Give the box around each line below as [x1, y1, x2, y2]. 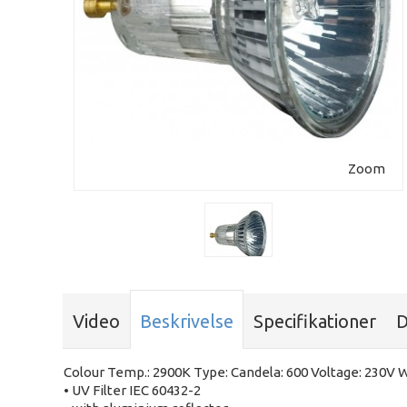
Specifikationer [253, 311, 377, 333]
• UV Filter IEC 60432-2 [64, 382, 202, 399]
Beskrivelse [140, 311, 234, 333]
